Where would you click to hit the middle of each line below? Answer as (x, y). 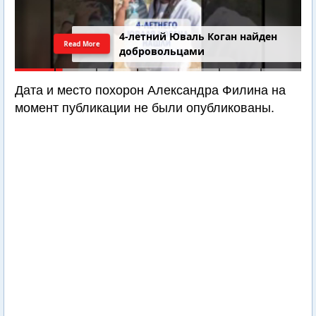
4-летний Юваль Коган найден (199, 37)
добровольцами (162, 51)
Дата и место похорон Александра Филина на (150, 90)
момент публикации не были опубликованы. (145, 108)
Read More (82, 43)
